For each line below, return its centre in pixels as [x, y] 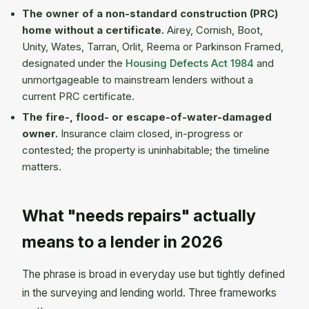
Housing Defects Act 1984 [190, 63]
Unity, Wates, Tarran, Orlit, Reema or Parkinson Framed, [153, 47]
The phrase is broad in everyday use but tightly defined [153, 274]
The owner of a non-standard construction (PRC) [150, 13]
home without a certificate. [93, 30]
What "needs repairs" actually [139, 216]
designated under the [74, 63]
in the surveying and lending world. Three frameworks [149, 292]
